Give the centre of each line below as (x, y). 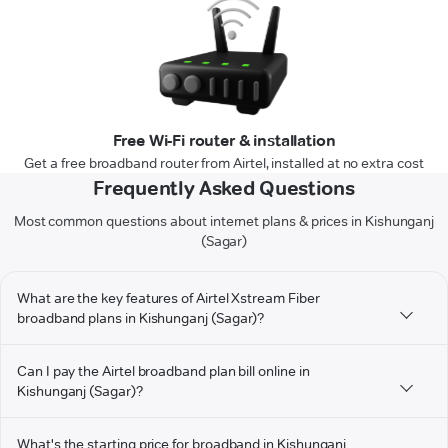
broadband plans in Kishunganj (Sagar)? (141, 318)
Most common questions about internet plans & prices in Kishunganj (224, 221)
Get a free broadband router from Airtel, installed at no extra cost (224, 163)
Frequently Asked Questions (224, 188)
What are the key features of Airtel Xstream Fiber (168, 298)
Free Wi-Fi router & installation (224, 141)
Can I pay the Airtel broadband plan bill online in (163, 371)
